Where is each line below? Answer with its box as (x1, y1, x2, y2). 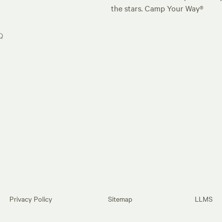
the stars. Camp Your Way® (111, 2, 203, 14)
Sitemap (108, 193, 133, 204)
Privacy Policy (9, 193, 53, 204)
